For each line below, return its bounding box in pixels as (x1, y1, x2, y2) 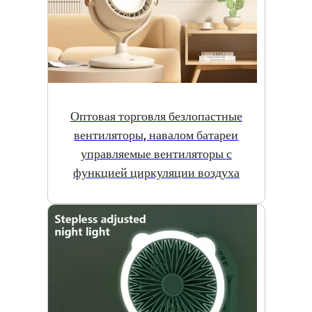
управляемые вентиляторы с (80, 144, 232, 164)
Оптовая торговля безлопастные (70, 107, 242, 126)
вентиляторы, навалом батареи (74, 125, 239, 145)
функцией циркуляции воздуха (72, 163, 240, 182)
